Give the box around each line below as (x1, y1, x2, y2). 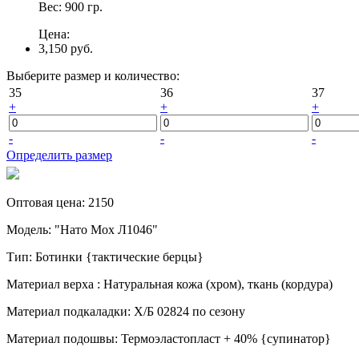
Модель (6, 223, 48, 237)
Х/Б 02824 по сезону (134, 305, 245, 319)
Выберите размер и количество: (6, 69, 179, 83)
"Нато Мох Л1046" (54, 223, 158, 237)
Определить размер (6, 148, 112, 163)
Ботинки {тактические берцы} (35, 250, 204, 264)
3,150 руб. (38, 42, 93, 56)
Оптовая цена (6, 196, 82, 210)
